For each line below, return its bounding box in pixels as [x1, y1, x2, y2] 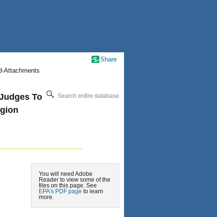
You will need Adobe [39, 170, 93, 177]
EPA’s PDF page [39, 188, 82, 195]
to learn [82, 188, 103, 195]
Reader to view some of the [39, 176, 110, 183]
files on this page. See [39, 182, 97, 189]
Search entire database [56, 92, 119, 99]
